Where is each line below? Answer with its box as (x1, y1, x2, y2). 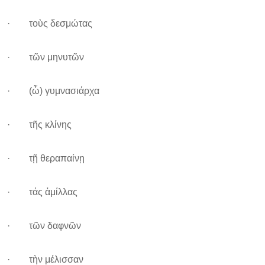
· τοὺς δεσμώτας (7, 18, 92, 28)
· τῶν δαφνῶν (7, 221, 81, 231)
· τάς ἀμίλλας (7, 187, 77, 197)
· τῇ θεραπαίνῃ (7, 153, 85, 163)
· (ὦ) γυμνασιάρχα (7, 86, 99, 96)
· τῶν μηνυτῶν (7, 52, 84, 62)
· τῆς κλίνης (7, 119, 72, 130)
